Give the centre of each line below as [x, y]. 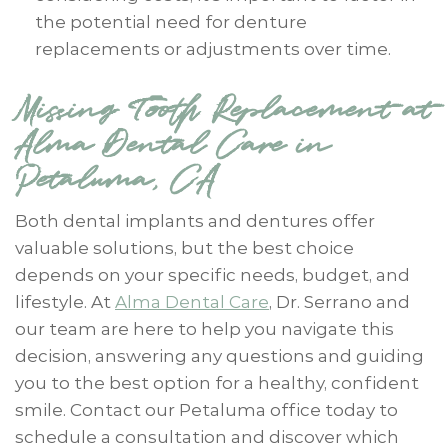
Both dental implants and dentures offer [195, 220]
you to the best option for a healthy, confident [217, 382]
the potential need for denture [171, 21]
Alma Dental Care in [172, 144]
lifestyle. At [65, 301]
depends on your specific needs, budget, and [212, 274]
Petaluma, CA [115, 179]
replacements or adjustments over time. [213, 48]
